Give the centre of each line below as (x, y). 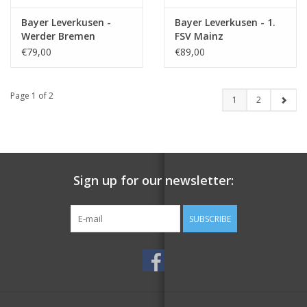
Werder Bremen (58, 36)
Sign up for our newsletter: (153, 181)
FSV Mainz (199, 36)
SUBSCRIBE (210, 219)
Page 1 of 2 (32, 96)
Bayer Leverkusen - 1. (225, 23)
